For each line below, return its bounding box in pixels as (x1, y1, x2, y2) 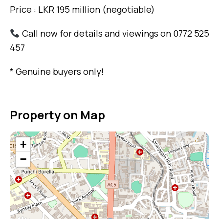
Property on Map (10, 106, 105, 123)
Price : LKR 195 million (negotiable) (10, 3, 155, 15)
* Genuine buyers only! (10, 65, 104, 77)
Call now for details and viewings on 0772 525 (20, 27, 209, 39)
